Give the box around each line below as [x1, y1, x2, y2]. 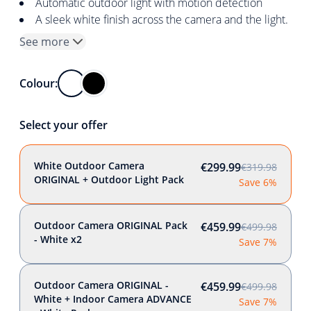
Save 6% [239, 176, 277, 189]
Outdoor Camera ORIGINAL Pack [34, 219, 187, 232]
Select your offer [19, 117, 108, 133]
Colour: [19, 76, 58, 91]
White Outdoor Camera [34, 159, 144, 172]
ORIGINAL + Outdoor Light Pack [34, 173, 184, 186]
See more [19, 34, 69, 49]
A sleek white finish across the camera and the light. [35, 12, 288, 27]
